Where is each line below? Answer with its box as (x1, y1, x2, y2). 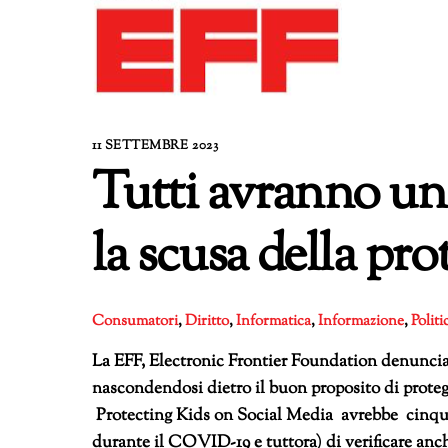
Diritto (185, 310, 229, 333)
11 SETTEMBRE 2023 (92, 136, 219, 156)
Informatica (236, 310, 311, 333)
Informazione (318, 310, 404, 333)
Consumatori (92, 310, 178, 333)
